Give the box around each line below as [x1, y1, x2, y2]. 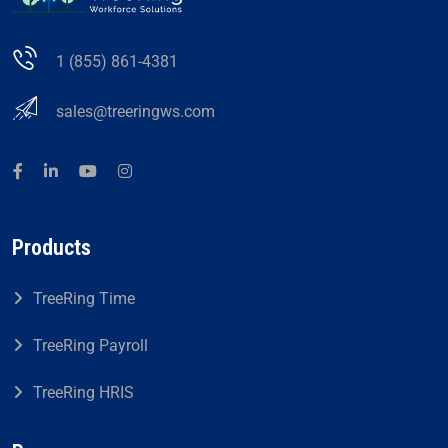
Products [12, 235, 91, 261]
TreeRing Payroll [33, 336, 148, 356]
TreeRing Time [33, 289, 135, 309]
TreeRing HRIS [33, 383, 134, 403]
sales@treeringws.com [56, 102, 215, 122]
